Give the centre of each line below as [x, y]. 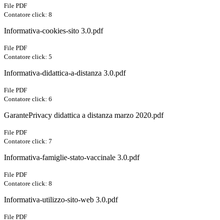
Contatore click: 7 [28, 141]
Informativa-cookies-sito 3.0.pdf [54, 31]
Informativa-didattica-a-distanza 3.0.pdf [65, 73]
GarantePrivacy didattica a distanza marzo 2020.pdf [84, 115]
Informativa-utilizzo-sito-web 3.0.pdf [61, 200]
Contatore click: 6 [28, 99]
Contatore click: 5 [28, 57]
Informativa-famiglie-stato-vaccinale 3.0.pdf [72, 158]
